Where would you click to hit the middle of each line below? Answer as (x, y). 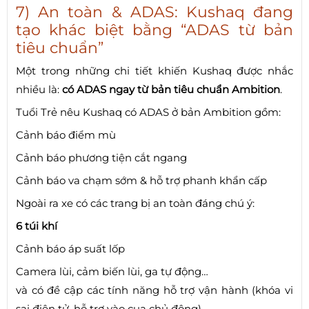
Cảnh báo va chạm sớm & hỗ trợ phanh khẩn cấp (141, 180)
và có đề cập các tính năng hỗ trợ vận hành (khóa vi (154, 290)
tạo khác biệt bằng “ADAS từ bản (154, 30)
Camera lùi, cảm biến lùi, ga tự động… (112, 271)
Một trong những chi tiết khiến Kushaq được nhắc (154, 70)
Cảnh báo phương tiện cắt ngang (101, 157)
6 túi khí (37, 226)
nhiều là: (39, 89)
